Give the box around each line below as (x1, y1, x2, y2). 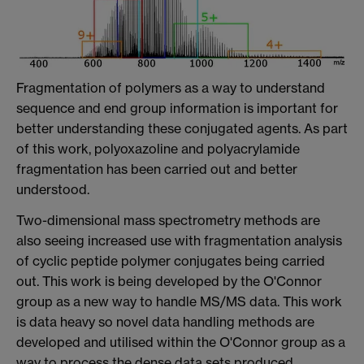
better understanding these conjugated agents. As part (16, 119, 348, 136)
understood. (16, 180, 89, 197)
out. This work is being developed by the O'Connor (16, 272, 322, 289)
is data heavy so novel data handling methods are (16, 313, 314, 330)
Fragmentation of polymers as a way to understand (16, 79, 325, 96)
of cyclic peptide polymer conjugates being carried (16, 252, 325, 269)
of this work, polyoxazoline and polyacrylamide (16, 140, 300, 157)
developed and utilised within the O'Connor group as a (16, 333, 345, 350)
